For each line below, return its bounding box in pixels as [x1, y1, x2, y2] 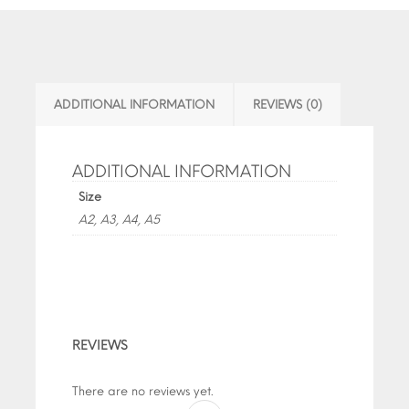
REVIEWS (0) [253, 98, 322, 112]
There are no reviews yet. [72, 384, 214, 399]
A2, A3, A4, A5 [78, 213, 160, 227]
